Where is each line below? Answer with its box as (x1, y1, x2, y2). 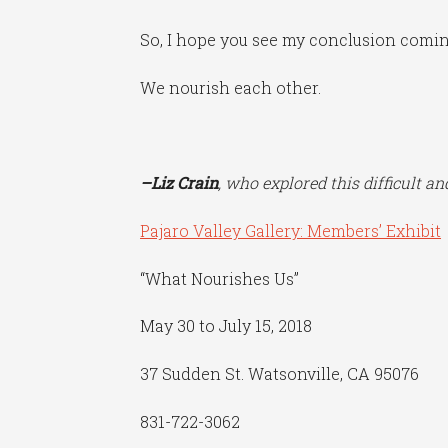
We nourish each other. (140, 77, 322, 99)
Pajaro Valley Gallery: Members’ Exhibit (140, 220, 442, 241)
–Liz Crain (140, 172, 219, 194)
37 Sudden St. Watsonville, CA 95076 (140, 362, 420, 384)
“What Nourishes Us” (140, 267, 300, 289)
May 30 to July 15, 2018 (140, 315, 313, 337)
